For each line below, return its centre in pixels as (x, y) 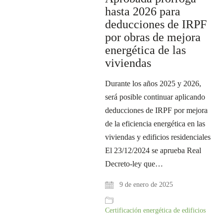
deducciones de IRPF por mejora (157, 110)
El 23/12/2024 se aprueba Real (153, 150)
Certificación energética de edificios (156, 210)
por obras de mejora (153, 37)
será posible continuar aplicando (155, 97)
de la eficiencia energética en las (155, 124)
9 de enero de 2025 (145, 185)
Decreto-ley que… (134, 164)
